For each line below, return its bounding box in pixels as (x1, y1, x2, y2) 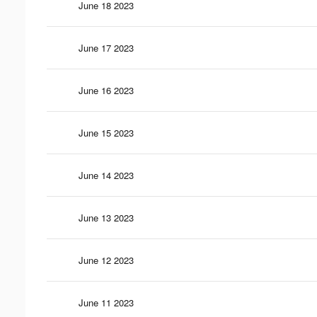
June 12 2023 (79, 253, 134, 267)
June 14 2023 (79, 168, 134, 182)
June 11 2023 (79, 295, 134, 309)
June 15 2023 (79, 125, 134, 139)
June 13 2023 (79, 210, 134, 224)
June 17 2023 (79, 40, 134, 54)
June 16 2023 (79, 83, 134, 97)
